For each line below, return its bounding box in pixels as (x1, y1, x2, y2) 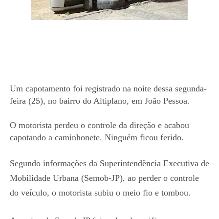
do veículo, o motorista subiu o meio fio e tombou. (10, 188, 191, 198)
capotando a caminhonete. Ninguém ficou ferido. (10, 132, 184, 143)
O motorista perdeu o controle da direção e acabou (10, 120, 189, 131)
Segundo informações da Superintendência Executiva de (10, 158, 209, 169)
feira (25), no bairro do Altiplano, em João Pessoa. (10, 96, 192, 106)
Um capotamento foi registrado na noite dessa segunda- (10, 84, 207, 94)
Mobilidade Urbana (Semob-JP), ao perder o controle (10, 173, 199, 183)
